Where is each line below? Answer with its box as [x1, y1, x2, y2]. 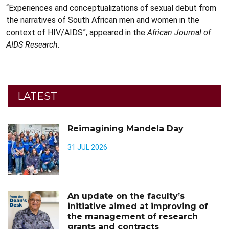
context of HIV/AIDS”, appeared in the [6, 28, 147, 37]
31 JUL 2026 [67, 143, 107, 151]
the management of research [67, 212, 198, 221]
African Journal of [147, 28, 211, 37]
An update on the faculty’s [67, 191, 185, 201]
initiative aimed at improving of [67, 201, 208, 211]
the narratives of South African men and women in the [6, 15, 199, 25]
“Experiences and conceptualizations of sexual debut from [6, 3, 216, 13]
